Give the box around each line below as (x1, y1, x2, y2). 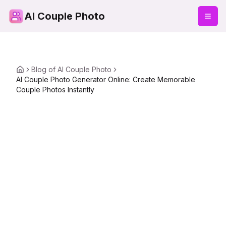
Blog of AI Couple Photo (31, 65, 111, 74)
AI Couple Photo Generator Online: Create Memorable (16, 75, 195, 84)
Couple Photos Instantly (16, 85, 94, 94)
